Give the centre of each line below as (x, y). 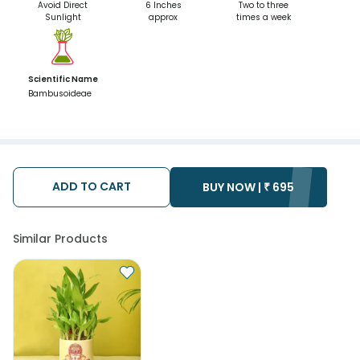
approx (164, 17)
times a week (263, 17)
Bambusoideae (59, 94)
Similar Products (60, 239)
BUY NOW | (232, 187)
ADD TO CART (91, 186)
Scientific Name (63, 79)
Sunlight (63, 17)
